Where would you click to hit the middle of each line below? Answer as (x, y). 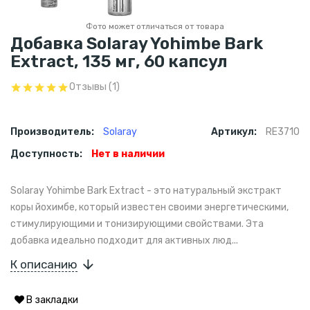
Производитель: (53, 132)
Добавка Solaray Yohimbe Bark (137, 44)
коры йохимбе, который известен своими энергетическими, (149, 208)
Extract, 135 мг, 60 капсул (119, 62)
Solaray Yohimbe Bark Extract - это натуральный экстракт (146, 191)
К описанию (44, 265)
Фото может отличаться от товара (155, 27)
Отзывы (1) (94, 87)
